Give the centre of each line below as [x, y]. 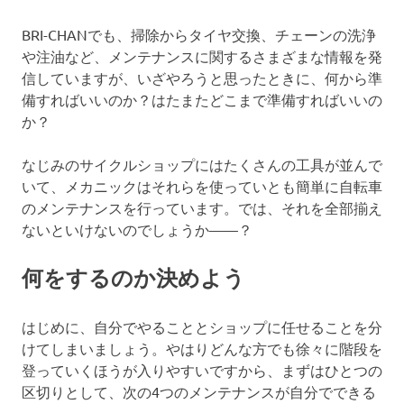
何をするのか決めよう [133, 277]
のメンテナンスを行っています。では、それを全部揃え [202, 207]
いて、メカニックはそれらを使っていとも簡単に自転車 [202, 185]
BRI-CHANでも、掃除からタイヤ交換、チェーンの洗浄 [199, 34]
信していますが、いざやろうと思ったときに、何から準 [202, 77]
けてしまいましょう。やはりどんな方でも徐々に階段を [202, 348]
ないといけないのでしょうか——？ [137, 229]
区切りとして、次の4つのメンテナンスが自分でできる [199, 391]
